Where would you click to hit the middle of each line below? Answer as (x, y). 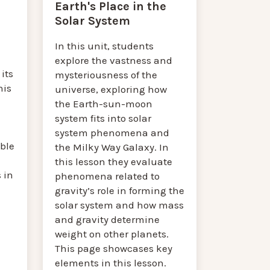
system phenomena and (112, 132)
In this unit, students (105, 46)
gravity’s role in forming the (120, 190)
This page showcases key (114, 248)
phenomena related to (108, 176)
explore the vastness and (114, 60)
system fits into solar (103, 118)
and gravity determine (108, 219)
